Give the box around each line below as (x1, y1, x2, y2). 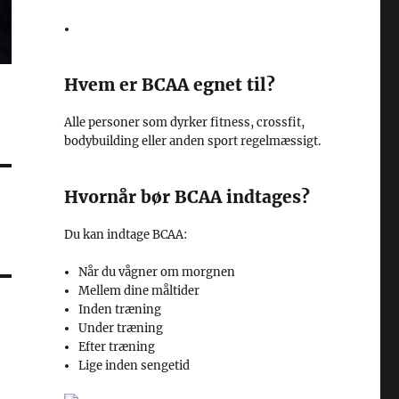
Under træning (78, 321, 164, 336)
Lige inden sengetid (78, 358, 191, 373)
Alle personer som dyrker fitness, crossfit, (63, 115, 305, 130)
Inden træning (78, 302, 162, 317)
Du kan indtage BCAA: (63, 227, 187, 242)
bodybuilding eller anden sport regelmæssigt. (63, 134, 321, 149)
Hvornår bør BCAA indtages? (63, 186, 310, 208)
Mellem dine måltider (78, 283, 200, 298)
